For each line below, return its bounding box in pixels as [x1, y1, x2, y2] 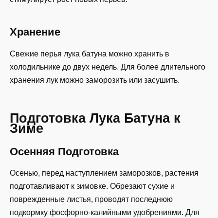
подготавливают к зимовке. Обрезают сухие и [10, 182, 175, 191]
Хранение [10, 26, 60, 38]
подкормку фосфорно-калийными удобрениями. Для [10, 208, 200, 217]
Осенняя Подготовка [10, 145, 119, 158]
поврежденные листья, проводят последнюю [10, 195, 173, 204]
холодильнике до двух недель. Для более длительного [10, 62, 205, 71]
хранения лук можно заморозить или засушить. [10, 75, 180, 84]
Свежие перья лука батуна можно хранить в [10, 49, 169, 58]
